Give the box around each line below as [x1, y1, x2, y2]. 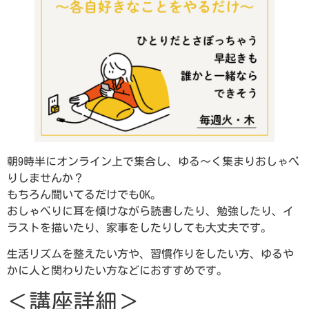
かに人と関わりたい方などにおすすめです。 [7, 264, 228, 276]
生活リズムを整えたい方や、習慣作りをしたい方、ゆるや [7, 248, 294, 259]
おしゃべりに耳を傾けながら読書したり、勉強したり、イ [7, 205, 294, 217]
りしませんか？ [7, 172, 84, 183]
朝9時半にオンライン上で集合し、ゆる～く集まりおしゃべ [7, 155, 299, 167]
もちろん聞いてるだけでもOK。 [7, 188, 161, 200]
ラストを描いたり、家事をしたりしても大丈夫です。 [7, 221, 272, 233]
